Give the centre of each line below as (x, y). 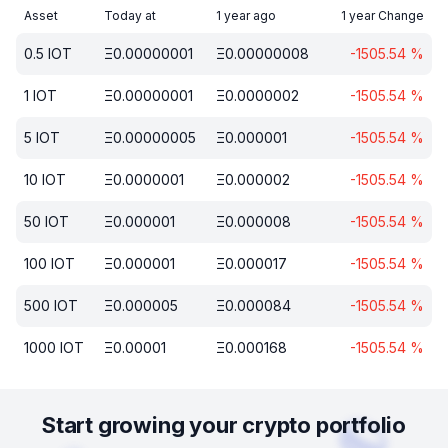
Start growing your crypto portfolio (224, 425)
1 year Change (382, 15)
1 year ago (246, 15)
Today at (131, 15)
